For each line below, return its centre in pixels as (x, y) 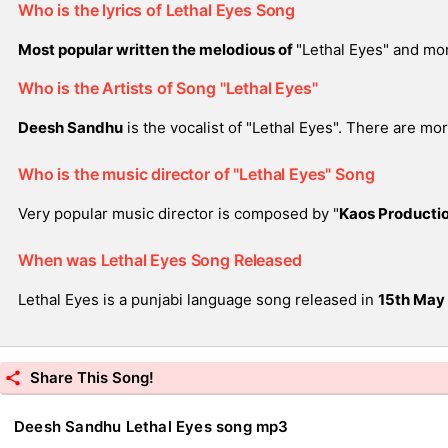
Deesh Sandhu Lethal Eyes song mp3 (151, 426)
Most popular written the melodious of (157, 49)
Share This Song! (92, 377)
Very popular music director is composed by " (178, 213)
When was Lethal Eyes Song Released (160, 260)
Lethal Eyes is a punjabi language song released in (198, 299)
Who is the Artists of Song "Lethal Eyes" (168, 88)
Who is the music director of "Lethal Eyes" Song (196, 174)
